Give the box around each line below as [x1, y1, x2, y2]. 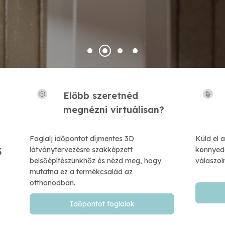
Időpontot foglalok [69, 199, 135, 208]
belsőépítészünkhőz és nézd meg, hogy [30, 156, 161, 165]
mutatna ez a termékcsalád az [30, 167, 133, 176]
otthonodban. [30, 178, 77, 187]
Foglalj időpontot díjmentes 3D [30, 134, 134, 143]
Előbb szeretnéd [63, 90, 138, 101]
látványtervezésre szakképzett [30, 145, 133, 154]
